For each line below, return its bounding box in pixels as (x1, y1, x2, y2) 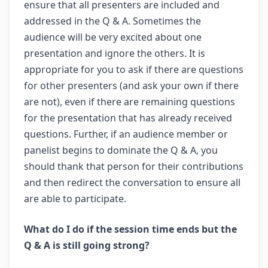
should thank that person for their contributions (24, 159, 243, 173)
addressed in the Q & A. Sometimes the (24, 14, 201, 28)
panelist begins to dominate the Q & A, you (24, 143, 218, 157)
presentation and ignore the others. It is (24, 46, 205, 60)
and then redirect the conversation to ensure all (24, 175, 240, 189)
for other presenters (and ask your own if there (24, 78, 239, 92)
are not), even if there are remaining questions (24, 95, 235, 108)
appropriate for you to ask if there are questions (24, 62, 243, 76)
